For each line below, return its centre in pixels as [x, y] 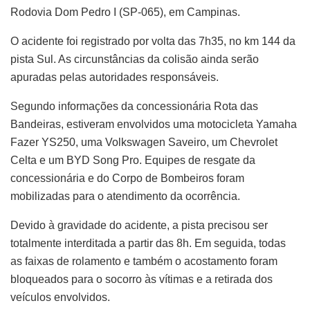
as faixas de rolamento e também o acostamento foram [144, 261]
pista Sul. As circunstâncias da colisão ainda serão [135, 59]
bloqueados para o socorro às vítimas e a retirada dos [142, 279]
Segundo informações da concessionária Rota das [134, 106]
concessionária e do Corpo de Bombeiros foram [127, 178]
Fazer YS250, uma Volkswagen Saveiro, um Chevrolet [144, 142]
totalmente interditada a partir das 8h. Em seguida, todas [148, 243]
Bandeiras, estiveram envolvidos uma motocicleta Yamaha [154, 124]
